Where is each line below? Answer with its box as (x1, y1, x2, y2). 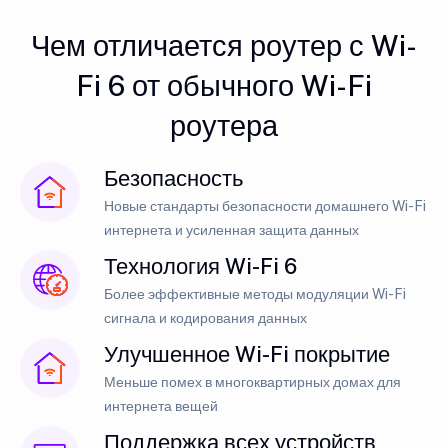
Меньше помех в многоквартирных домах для (104, 373, 401, 390)
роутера (170, 108, 278, 142)
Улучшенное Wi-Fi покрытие (104, 340, 390, 367)
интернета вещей (104, 397, 218, 414)
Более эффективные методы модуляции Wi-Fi (104, 285, 406, 302)
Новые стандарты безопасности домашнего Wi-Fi (104, 197, 426, 214)
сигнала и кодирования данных (104, 309, 307, 326)
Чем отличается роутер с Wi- (31, 28, 417, 62)
